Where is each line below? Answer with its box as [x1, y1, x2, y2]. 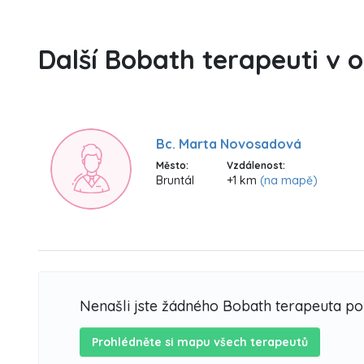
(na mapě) [260, 173, 318, 188]
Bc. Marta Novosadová [156, 136, 301, 153]
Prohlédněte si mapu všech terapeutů [92, 335, 308, 350]
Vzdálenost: [227, 159, 285, 172]
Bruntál [156, 173, 194, 188]
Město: [156, 159, 188, 172]
